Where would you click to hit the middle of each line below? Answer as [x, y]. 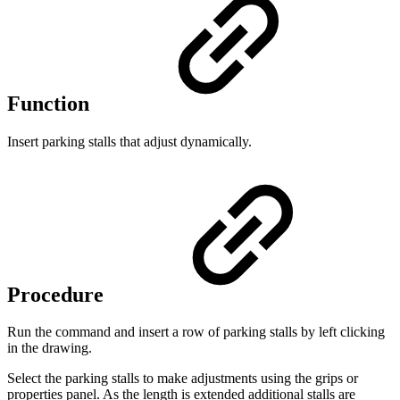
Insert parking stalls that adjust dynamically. [129, 141]
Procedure [58, 294]
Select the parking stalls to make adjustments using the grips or [183, 379]
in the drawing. [50, 348]
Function [51, 103]
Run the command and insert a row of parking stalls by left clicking [196, 332]
